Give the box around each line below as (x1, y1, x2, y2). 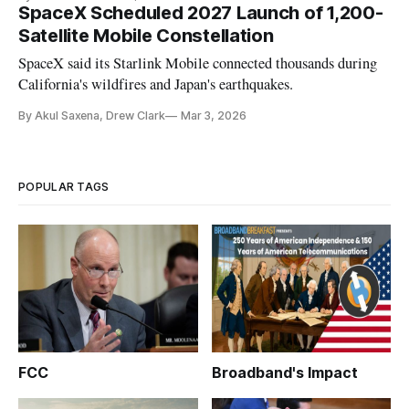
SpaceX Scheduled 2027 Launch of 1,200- (18, 2, 383, 25)
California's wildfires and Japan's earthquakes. (18, 74, 294, 95)
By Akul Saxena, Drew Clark (18, 109, 165, 123)
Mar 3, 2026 (180, 109, 247, 123)
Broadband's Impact (211, 363, 358, 383)
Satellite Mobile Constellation (18, 25, 274, 47)
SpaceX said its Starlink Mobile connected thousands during (18, 53, 378, 74)
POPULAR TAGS (18, 180, 110, 194)
